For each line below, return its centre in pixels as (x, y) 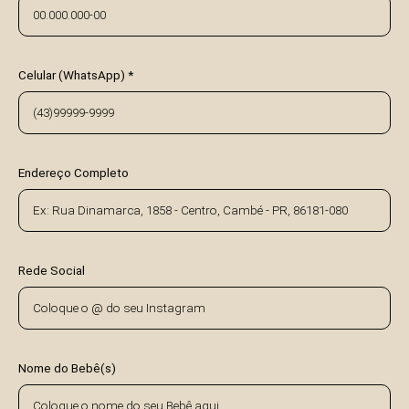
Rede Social (52, 271)
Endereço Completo (73, 173)
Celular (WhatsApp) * (76, 75)
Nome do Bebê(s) (67, 368)
